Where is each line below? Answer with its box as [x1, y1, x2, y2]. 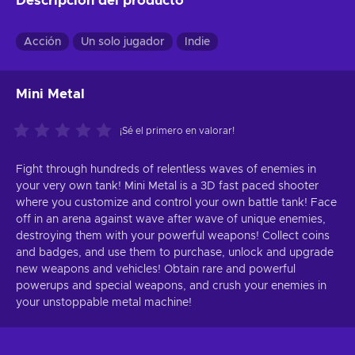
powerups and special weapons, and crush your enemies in [16, 281, 326, 292]
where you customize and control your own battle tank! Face [16, 197, 337, 209]
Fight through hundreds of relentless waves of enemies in [16, 164, 316, 176]
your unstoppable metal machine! [16, 297, 192, 309]
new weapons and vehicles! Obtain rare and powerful [16, 264, 296, 276]
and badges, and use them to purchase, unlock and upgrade [16, 247, 334, 259]
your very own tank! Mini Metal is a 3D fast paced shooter [16, 181, 319, 193]
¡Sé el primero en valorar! [120, 126, 235, 136]
